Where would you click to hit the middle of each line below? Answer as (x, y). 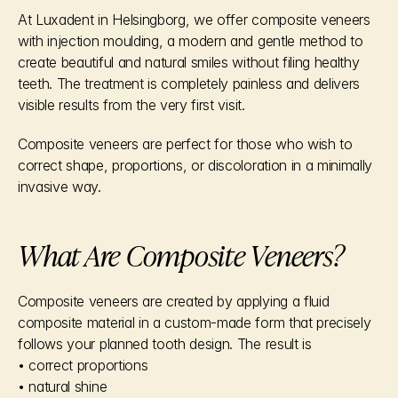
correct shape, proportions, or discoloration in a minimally (195, 165)
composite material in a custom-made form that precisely (195, 322)
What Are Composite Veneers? (181, 254)
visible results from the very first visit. (131, 105)
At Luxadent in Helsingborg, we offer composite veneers (194, 20)
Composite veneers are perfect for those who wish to (185, 144)
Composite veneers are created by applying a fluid (174, 301)
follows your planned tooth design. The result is (165, 344)
